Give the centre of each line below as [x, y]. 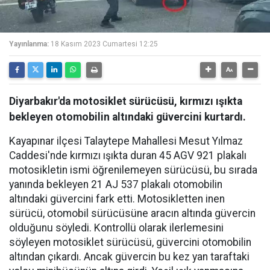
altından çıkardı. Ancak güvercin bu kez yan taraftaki [129, 257]
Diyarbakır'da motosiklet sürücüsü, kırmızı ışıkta [126, 101]
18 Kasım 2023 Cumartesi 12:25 [104, 44]
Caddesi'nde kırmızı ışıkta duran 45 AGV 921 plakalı [128, 155]
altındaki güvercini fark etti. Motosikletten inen [117, 199]
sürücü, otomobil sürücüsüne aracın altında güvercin [132, 213]
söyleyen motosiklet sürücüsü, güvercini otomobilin [130, 242]
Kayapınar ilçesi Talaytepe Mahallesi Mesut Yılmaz [126, 141]
